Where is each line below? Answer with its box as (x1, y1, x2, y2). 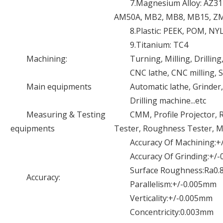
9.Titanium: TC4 (130, 39, 188, 50)
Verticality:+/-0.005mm (130, 193, 213, 204)
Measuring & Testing (26, 109, 106, 120)
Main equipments (26, 81, 92, 92)
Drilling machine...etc (130, 95, 206, 106)
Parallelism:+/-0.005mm (130, 179, 217, 190)
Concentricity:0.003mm (130, 207, 214, 218)
